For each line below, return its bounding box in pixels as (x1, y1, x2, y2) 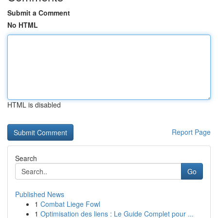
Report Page (172, 127, 211, 137)
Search (15, 153, 37, 163)
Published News (15, 189, 64, 199)
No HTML (7, 20, 38, 30)
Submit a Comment (7, 8, 70, 18)
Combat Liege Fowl (40, 199, 100, 209)
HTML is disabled (7, 100, 61, 109)
